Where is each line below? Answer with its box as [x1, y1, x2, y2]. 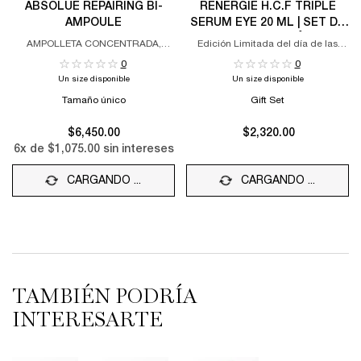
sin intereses [99, 143, 174, 155]
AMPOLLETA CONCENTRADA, [26, 39, 161, 48]
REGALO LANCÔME [213, 33, 322, 44]
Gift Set [251, 95, 284, 105]
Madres [251, 52, 284, 60]
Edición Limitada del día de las [197, 39, 338, 48]
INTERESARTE [12, 309, 163, 331]
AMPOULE [65, 17, 122, 28]
